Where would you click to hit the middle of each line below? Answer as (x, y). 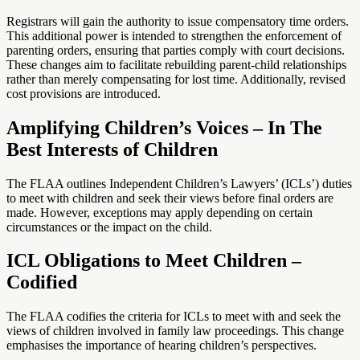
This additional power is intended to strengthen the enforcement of (174, 35)
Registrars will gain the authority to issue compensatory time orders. (178, 21)
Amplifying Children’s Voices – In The (164, 127)
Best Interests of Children (112, 149)
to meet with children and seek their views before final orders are (170, 198)
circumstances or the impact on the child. (111, 227)
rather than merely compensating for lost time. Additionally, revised (176, 79)
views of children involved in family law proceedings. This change (175, 331)
